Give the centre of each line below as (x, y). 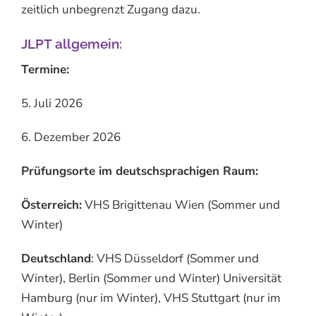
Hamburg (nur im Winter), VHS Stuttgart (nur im (151, 298)
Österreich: (51, 205)
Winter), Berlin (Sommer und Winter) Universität (151, 279)
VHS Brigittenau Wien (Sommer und (181, 205)
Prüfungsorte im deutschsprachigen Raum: (139, 171)
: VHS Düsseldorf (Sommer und (175, 259)
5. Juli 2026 (51, 104)
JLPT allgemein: (71, 43)
